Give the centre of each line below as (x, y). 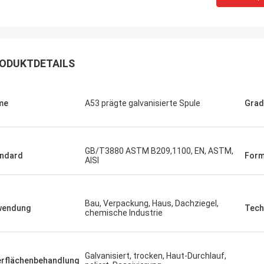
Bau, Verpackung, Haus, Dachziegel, (152, 203)
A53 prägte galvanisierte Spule (143, 103)
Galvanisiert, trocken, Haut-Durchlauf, (156, 256)
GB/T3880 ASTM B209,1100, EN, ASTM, (159, 151)
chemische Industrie (124, 213)
